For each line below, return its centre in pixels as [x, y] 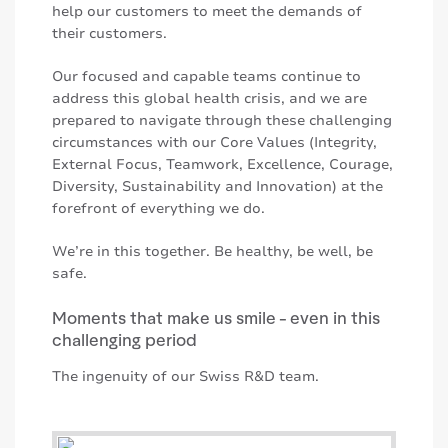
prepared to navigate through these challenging [222, 120]
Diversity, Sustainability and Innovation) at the [217, 186]
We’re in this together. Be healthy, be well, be [212, 251]
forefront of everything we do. [160, 208]
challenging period [124, 338]
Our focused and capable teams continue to [206, 76]
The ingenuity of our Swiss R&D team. [185, 376]
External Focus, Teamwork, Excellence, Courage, [222, 164]
